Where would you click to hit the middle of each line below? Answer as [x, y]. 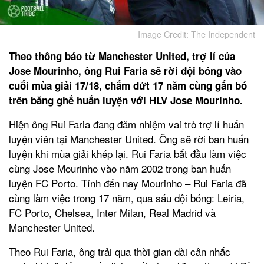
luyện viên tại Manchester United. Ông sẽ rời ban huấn [129, 138]
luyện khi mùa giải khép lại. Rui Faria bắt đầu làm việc [128, 153]
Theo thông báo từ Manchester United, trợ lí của [122, 56]
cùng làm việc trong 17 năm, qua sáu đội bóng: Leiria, [127, 197]
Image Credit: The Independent [197, 34]
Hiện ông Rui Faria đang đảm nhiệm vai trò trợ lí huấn [126, 124]
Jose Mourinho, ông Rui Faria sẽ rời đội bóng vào [125, 70]
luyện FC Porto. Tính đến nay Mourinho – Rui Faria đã [128, 183]
